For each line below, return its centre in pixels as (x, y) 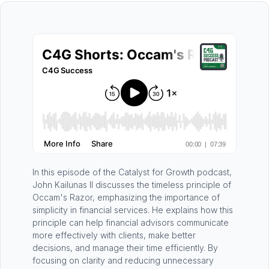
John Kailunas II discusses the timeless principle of (132, 185)
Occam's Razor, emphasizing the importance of (126, 198)
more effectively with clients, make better (114, 235)
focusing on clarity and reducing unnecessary (123, 261)
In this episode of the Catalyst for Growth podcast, (132, 172)
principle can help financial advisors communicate (131, 223)
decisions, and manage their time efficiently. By (125, 248)
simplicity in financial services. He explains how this (133, 210)
